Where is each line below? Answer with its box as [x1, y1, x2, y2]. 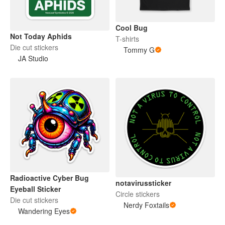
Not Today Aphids [10, 31, 72, 41]
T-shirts [116, 33, 139, 44]
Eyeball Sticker [10, 184, 61, 194]
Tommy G [124, 44, 155, 55]
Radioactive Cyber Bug [10, 173, 89, 183]
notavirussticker [116, 177, 171, 188]
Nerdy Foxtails [124, 199, 169, 210]
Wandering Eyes [18, 206, 70, 216]
